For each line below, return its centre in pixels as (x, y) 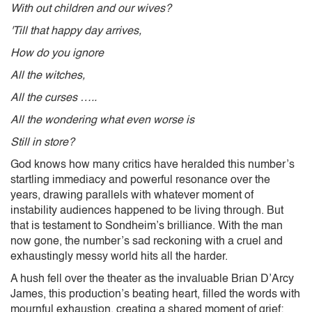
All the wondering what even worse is (102, 120)
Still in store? (42, 142)
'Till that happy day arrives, (76, 31)
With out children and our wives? (91, 9)
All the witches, (48, 76)
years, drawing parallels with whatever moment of (132, 195)
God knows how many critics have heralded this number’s (153, 165)
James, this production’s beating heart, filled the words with (155, 294)
